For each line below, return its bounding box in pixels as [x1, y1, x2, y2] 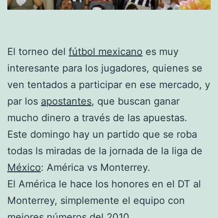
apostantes [41, 95, 91, 107]
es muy [143, 45, 179, 57]
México [7, 161, 41, 173]
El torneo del [7, 45, 69, 57]
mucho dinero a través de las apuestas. [7, 111, 187, 124]
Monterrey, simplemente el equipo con [7, 194, 185, 206]
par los [7, 95, 41, 107]
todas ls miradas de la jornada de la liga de [7, 145, 202, 157]
